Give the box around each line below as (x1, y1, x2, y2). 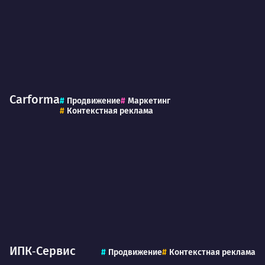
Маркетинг (128, 96, 170, 106)
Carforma (9, 92, 60, 107)
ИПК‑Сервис (9, 244, 76, 258)
